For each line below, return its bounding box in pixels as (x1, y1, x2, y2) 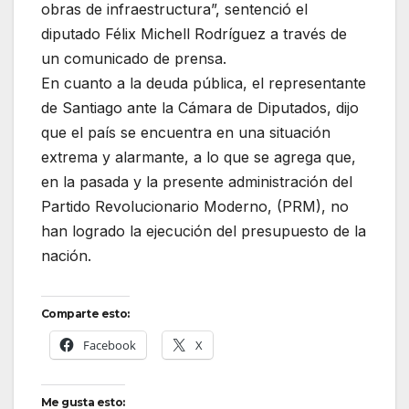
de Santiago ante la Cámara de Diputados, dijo (41, 99, 359, 118)
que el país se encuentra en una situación (41, 123, 330, 142)
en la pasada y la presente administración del (41, 173, 352, 192)
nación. (41, 246, 91, 266)
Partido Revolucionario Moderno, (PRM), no (41, 197, 349, 216)
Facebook (83, 337, 136, 354)
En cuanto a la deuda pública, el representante (41, 74, 366, 93)
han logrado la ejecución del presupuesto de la (41, 222, 366, 241)
